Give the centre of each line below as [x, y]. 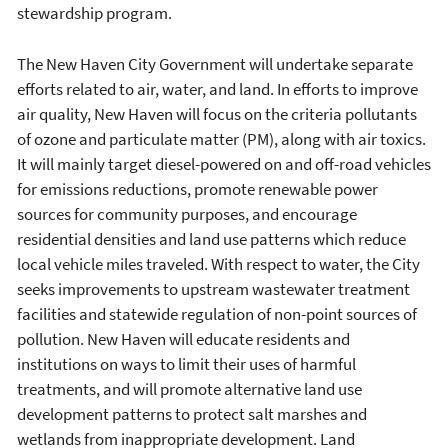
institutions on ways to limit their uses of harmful [186, 363]
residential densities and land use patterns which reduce [211, 238]
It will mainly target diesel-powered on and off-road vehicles [224, 163]
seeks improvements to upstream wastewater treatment [213, 288]
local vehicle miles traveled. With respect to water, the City [218, 263]
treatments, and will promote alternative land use [189, 388]
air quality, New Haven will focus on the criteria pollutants [217, 113]
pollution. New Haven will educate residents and [183, 338]
